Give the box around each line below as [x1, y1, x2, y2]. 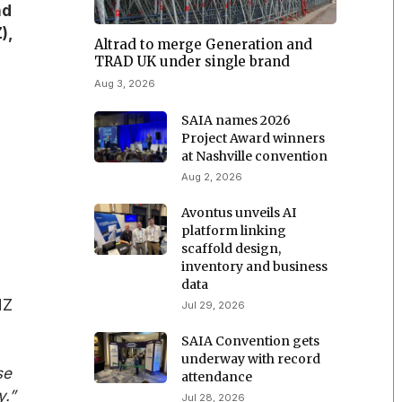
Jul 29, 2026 [181, 299, 246, 312]
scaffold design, [181, 240, 282, 258]
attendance [181, 369, 253, 386]
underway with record [181, 351, 321, 368]
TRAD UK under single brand [94, 53, 291, 71]
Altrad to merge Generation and [94, 36, 313, 54]
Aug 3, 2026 [94, 77, 156, 91]
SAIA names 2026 [181, 112, 292, 129]
